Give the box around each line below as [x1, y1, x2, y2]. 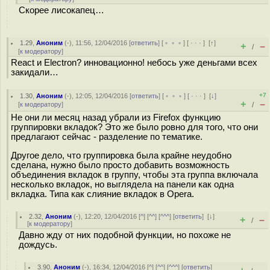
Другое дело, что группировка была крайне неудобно [11, 150, 231, 160]
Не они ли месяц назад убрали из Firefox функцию [11, 113, 221, 122]
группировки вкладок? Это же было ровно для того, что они [11, 122, 258, 132]
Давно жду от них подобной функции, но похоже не [19, 230, 231, 240]
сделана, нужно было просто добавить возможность [11, 160, 230, 170]
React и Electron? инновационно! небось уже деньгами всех [11, 58, 257, 67]
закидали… [11, 67, 58, 77]
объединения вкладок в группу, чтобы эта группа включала [11, 169, 258, 180]
